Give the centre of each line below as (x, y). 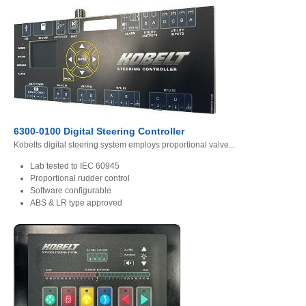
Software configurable (71, 191)
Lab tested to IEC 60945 (75, 166)
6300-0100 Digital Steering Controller (99, 131)
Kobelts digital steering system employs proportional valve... (124, 145)
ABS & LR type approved (76, 203)
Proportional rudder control (80, 179)
